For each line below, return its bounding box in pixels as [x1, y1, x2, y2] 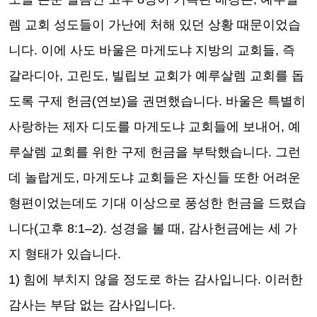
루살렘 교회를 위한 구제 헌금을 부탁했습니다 [8, 145, 268, 159]
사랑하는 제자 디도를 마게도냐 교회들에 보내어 [8, 120, 281, 134]
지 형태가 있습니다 [8, 247, 117, 261]
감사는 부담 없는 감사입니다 [8, 298, 172, 312]
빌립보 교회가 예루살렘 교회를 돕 [112, 69, 304, 83]
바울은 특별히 [226, 94, 306, 108]
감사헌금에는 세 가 [188, 221, 297, 236]
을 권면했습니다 [126, 94, 219, 108]
